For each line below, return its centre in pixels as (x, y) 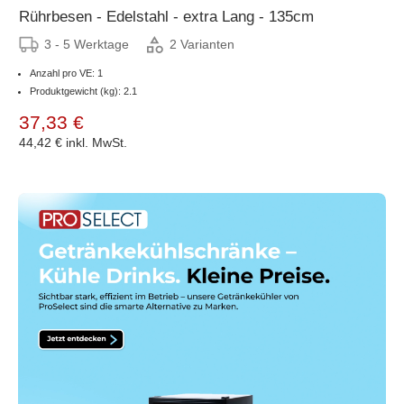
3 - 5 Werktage (87, 44)
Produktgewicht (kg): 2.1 (83, 91)
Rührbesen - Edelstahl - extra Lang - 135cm (166, 16)
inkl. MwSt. (96, 142)
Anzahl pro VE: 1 (66, 73)
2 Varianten (202, 45)
